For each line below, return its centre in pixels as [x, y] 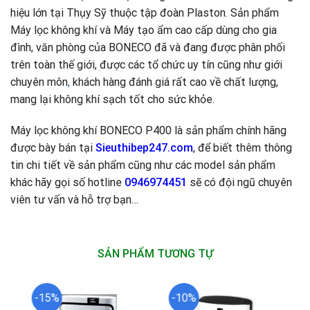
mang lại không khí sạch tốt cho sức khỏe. [112, 99]
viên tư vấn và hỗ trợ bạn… [74, 200]
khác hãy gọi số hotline [67, 183]
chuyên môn [39, 82]
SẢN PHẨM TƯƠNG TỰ [155, 254]
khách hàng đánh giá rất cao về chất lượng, [174, 82]
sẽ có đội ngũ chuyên [239, 183]
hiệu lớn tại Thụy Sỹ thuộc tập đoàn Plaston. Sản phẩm [145, 12]
